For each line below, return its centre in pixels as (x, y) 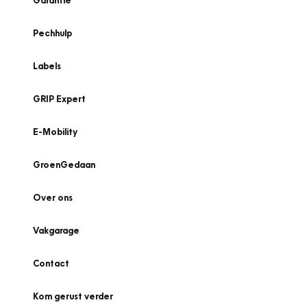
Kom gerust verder (73, 296)
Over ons (53, 197)
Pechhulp (52, 33)
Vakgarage (56, 230)
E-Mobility (55, 132)
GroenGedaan (64, 164)
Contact (51, 263)
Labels (47, 66)
